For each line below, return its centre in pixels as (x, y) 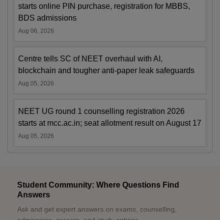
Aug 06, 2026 (36, 31)
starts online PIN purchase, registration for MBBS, (104, 6)
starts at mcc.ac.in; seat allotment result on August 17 (110, 123)
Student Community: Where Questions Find (98, 185)
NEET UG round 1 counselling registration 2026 (101, 111)
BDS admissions (47, 18)
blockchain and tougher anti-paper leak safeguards (106, 70)
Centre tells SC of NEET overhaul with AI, (90, 59)
